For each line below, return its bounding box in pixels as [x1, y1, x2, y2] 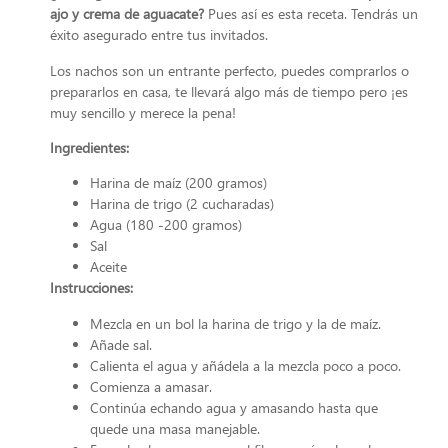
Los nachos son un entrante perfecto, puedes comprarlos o [50, 60, 409, 80]
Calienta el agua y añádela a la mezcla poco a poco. [90, 355, 401, 375]
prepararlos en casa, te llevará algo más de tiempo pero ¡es [50, 81, 408, 101]
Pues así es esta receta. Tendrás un [204, 4, 418, 24]
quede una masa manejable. [90, 418, 260, 438]
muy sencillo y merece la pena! [50, 102, 236, 122]
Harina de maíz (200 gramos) [90, 173, 267, 193]
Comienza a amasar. [90, 376, 212, 396]
